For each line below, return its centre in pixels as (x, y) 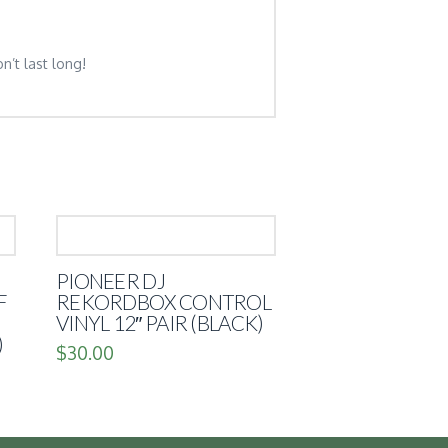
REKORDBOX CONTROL (164, 301)
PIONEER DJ (110, 280)
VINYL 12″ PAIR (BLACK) (160, 322)
